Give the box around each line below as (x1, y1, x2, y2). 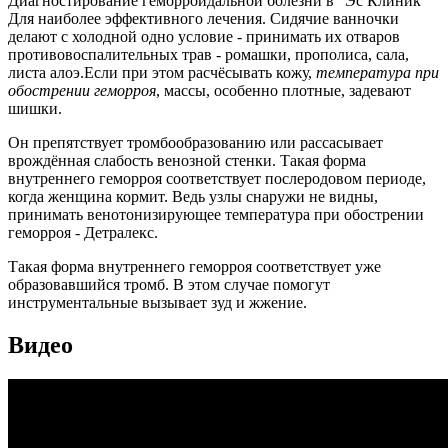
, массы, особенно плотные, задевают (156, 82, 411, 100)
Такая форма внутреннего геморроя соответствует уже (8, 258, 381, 276)
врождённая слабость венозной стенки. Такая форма (8, 152, 366, 170)
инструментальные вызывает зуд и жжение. (8, 294, 307, 312)
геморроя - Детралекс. (8, 224, 158, 242)
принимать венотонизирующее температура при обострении (8, 206, 424, 224)
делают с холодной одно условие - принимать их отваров (8, 28, 400, 46)
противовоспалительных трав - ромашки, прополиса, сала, (8, 46, 409, 64)
